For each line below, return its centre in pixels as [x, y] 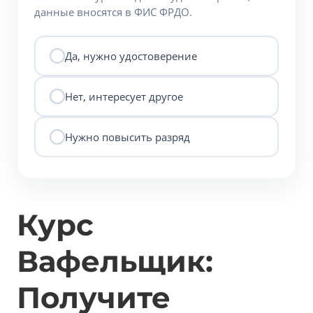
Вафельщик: [115, 261]
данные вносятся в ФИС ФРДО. [113, 12]
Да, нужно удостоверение [131, 56]
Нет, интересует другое [124, 96]
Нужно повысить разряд [128, 137]
